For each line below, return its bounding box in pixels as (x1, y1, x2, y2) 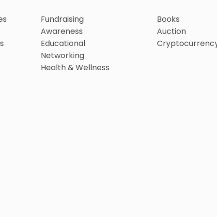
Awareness (41, 25, 83, 37)
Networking (41, 49, 84, 61)
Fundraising (41, 13, 84, 25)
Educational (41, 37, 85, 49)
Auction (157, 25, 186, 37)
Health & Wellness (41, 62, 109, 73)
